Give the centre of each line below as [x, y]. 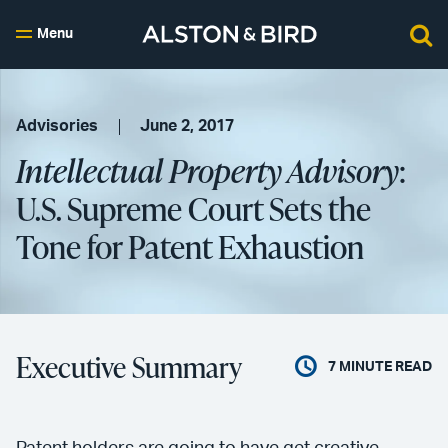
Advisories [57, 126]
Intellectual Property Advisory [207, 170]
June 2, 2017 [187, 126]
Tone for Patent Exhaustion [190, 246]
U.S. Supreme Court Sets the [193, 208]
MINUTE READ [384, 366]
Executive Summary [129, 367]
